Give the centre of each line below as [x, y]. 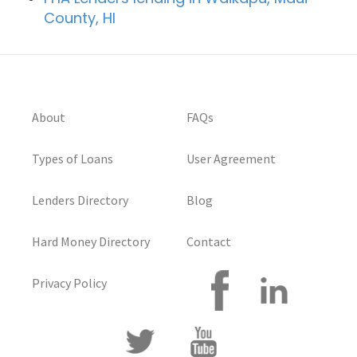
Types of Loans [73, 158]
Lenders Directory [80, 200]
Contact [209, 241]
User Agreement [231, 158]
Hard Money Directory [91, 241]
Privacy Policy [69, 282]
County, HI [80, 18]
